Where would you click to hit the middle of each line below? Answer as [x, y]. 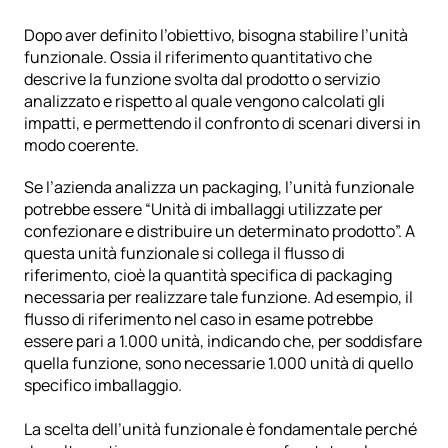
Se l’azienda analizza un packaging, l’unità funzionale [219, 187]
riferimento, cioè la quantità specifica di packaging [208, 275]
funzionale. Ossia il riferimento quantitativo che [198, 57]
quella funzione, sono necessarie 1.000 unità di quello [218, 363]
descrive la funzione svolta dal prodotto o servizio [202, 79]
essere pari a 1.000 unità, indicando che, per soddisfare [223, 341]
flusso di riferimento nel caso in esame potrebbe [198, 319]
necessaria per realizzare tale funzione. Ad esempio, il [218, 297]
